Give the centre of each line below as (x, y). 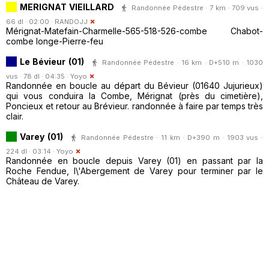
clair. (15, 116)
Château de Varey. (43, 181)
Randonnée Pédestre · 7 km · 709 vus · (198, 8)
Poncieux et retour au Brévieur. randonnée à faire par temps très (134, 106)
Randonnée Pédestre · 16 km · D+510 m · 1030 (183, 62)
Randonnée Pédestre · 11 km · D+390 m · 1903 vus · (172, 137)
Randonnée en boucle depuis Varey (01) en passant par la (134, 160)
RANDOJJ (71, 21)
